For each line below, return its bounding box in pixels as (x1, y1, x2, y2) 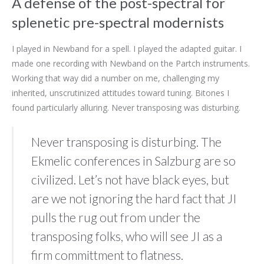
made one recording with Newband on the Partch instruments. (12, 57, 250, 69)
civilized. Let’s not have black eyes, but (31, 171, 229, 187)
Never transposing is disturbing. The (31, 134, 222, 149)
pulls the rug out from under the (31, 209, 200, 225)
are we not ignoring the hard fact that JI (31, 190, 237, 206)
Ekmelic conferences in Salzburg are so (31, 153, 236, 168)
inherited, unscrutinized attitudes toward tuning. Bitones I (12, 87, 229, 98)
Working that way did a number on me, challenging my (12, 72, 219, 84)
